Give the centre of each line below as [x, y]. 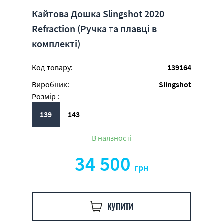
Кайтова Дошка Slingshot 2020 [98, 14]
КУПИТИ [120, 206]
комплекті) [56, 44]
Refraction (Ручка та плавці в [94, 29]
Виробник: [51, 84]
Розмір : [46, 96]
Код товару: [52, 67]
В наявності [111, 138]
